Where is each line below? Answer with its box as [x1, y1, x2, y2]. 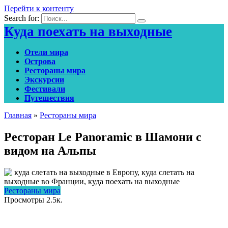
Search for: [4, 14, 39, 22]
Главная [4, 111, 32, 120]
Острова [24, 57, 55, 66]
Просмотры [4, 195, 44, 204]
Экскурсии [24, 75, 64, 84]
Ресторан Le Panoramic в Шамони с [4, 130, 202, 144]
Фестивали [24, 84, 65, 93]
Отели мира [24, 48, 68, 56]
